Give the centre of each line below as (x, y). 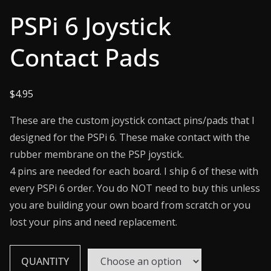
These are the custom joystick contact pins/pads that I (132, 120)
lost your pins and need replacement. (93, 222)
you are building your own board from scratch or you (130, 205)
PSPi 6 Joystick (90, 25)
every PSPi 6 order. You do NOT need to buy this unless (135, 188)
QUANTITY (45, 261)
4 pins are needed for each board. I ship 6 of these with (134, 171)
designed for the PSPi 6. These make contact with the (130, 137)
